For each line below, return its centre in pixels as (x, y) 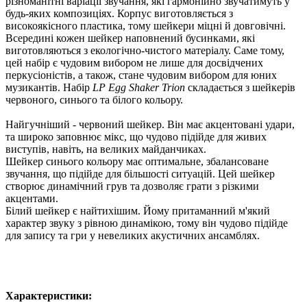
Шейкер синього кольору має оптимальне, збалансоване (137, 162)
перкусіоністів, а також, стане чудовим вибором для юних (141, 75)
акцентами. (32, 199)
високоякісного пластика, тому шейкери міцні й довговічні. (146, 26)
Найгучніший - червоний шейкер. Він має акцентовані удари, (150, 125)
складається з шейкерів (240, 88)
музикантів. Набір (49, 88)
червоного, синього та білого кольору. (94, 100)
